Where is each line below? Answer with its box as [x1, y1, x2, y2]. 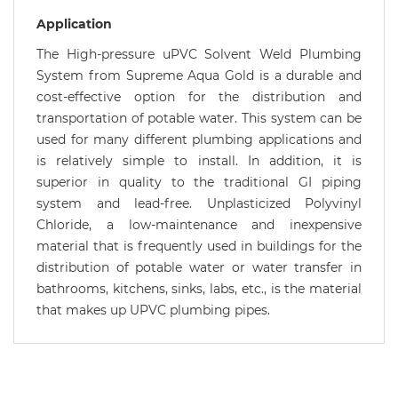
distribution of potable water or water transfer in [36, 259, 362, 276]
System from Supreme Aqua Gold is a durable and [36, 68, 362, 84]
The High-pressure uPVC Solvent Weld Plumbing [36, 46, 362, 63]
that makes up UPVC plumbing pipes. [36, 302, 270, 319]
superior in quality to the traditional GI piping [36, 174, 362, 191]
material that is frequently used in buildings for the [36, 238, 362, 255]
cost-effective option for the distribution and [36, 89, 362, 106]
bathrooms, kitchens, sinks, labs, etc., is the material [36, 281, 362, 298]
